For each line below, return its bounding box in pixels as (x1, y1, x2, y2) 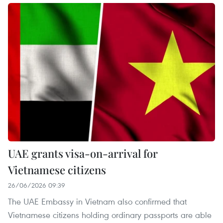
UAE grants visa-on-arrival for (8, 145, 158, 161)
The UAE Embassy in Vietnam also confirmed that (8, 195, 187, 207)
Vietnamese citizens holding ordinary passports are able (8, 209, 212, 221)
